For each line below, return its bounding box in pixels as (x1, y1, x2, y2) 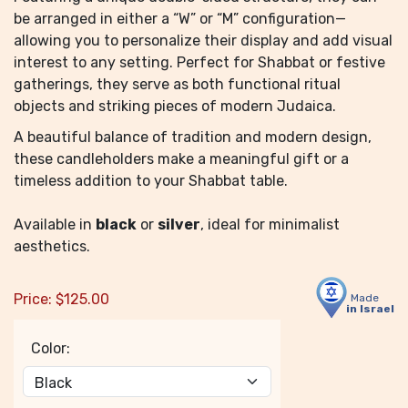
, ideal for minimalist (200, 216, 340, 233)
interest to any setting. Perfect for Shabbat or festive (14, 54, 385, 71)
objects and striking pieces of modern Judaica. (14, 97, 336, 115)
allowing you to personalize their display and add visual (14, 32, 393, 49)
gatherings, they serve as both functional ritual (14, 76, 341, 93)
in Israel (346, 302, 394, 315)
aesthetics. (14, 238, 90, 255)
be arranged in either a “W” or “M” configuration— (14, 10, 346, 27)
